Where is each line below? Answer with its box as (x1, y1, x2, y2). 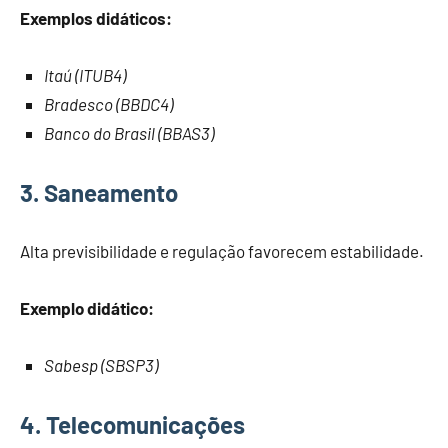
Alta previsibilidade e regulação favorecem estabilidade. (20, 241, 424, 262)
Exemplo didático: (20, 298, 154, 319)
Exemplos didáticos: (20, 8, 172, 29)
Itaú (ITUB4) (44, 65, 126, 86)
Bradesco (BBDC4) (44, 94, 173, 115)
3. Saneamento (20, 178, 178, 208)
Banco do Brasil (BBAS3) (44, 123, 214, 144)
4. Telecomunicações (20, 410, 245, 440)
